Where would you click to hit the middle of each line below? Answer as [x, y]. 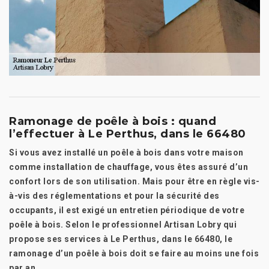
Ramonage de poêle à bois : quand [113, 121]
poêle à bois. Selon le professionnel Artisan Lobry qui [123, 225]
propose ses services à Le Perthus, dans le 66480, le [121, 239]
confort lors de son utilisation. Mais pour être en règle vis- [134, 181]
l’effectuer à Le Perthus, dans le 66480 [128, 134]
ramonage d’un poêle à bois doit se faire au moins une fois [134, 253]
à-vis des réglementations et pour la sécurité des [114, 196]
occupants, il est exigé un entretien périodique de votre [127, 210]
